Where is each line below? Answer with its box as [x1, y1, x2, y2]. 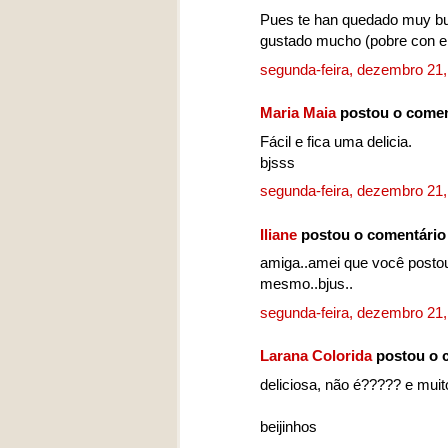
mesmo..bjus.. [260, 275, 353, 293]
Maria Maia [260, 104, 336, 122]
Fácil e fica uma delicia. [260, 132, 412, 150]
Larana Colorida [260, 347, 372, 365]
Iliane [260, 225, 297, 243]
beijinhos [260, 417, 317, 435]
